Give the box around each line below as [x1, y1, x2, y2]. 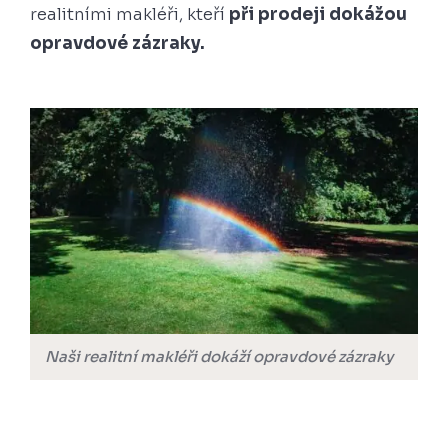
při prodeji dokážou [229, 3, 407, 25]
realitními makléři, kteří [30, 3, 229, 25]
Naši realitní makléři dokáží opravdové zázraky [45, 346, 393, 366]
